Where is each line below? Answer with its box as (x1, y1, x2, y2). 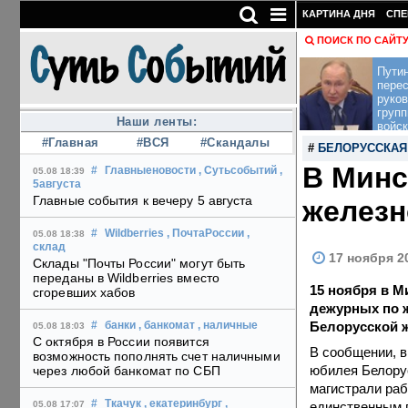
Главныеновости (105, 165, 196, 177)
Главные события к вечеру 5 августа (33, 193, 253, 209)
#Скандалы (199, 136, 270, 150)
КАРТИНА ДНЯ (302, 8, 375, 19)
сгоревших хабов (33, 285, 136, 301)
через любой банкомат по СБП (33, 363, 220, 379)
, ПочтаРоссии (167, 228, 244, 240)
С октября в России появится (33, 334, 209, 350)
